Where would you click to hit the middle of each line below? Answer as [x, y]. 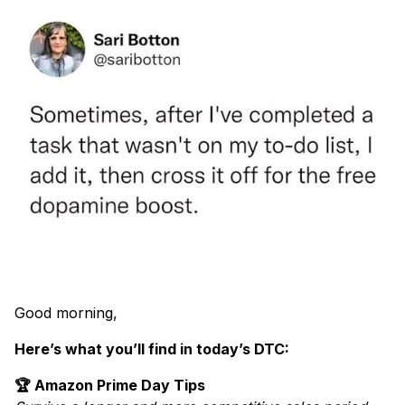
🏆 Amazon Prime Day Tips [110, 386]
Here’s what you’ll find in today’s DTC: [152, 349]
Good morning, [66, 313]
